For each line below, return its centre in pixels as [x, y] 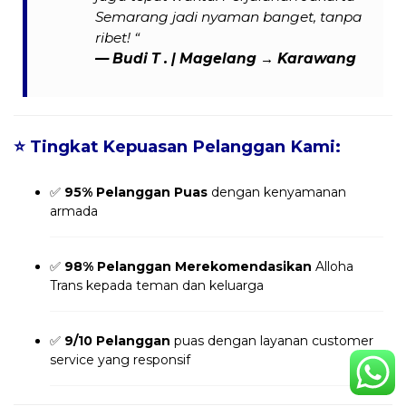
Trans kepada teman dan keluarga [157, 286]
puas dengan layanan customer [272, 341]
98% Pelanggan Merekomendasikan [188, 267]
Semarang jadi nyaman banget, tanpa [229, 17]
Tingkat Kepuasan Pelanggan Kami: [185, 147]
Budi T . [140, 59]
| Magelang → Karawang [262, 59]
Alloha [333, 267]
